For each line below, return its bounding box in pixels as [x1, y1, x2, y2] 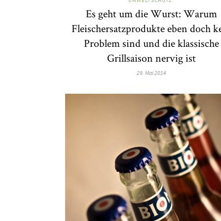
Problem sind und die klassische [84, 36, 219, 50]
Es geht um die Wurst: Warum [86, 6, 217, 20]
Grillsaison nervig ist [107, 50, 196, 65]
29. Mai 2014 [137, 69, 166, 76]
